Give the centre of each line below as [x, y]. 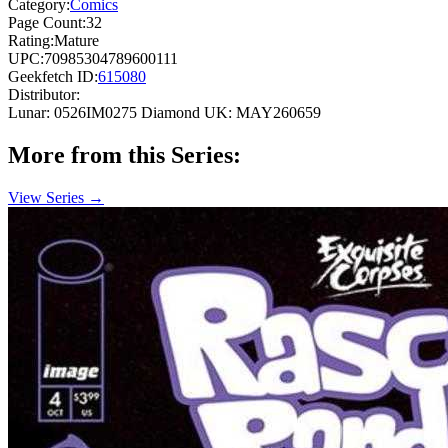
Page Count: [47, 23]
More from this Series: [124, 154]
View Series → [56, 197]
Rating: [31, 41]
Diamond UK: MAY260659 [231, 113]
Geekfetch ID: [53, 77]
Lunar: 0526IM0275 [72, 113]
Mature [76, 41]
